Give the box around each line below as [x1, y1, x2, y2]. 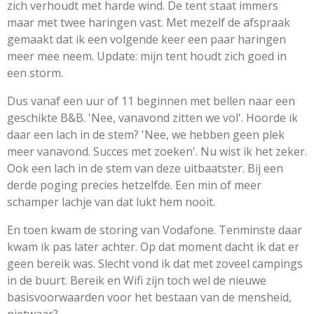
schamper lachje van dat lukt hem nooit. [7, 193, 218, 210]
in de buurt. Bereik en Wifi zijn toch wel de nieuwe [7, 272, 266, 288]
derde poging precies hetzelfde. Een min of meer [7, 177, 261, 193]
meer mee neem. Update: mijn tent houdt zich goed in [7, 48, 287, 64]
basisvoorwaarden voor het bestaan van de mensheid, [7, 289, 292, 305]
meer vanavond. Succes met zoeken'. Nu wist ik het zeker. [7, 143, 307, 159]
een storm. [7, 64, 63, 81]
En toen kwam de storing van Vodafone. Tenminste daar [7, 221, 302, 238]
